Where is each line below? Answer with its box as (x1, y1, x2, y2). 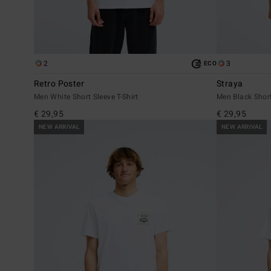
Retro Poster (34, 77, 85, 91)
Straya (217, 77, 243, 91)
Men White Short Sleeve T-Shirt (34, 91, 139, 103)
